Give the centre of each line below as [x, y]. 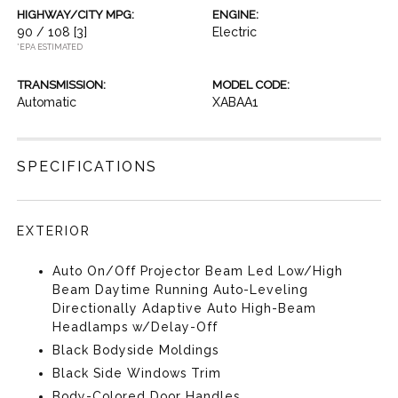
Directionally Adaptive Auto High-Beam [185, 308]
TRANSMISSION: [62, 85]
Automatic [47, 102]
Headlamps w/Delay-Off [135, 327]
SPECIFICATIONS [88, 167]
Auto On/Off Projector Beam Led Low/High [198, 271]
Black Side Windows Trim [137, 373]
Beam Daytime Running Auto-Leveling [181, 290]
